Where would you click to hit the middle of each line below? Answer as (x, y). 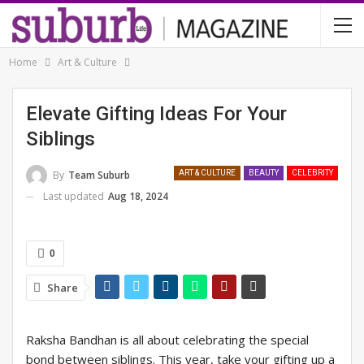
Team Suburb (99, 175)
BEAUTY (264, 173)
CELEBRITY (312, 173)
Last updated (75, 196)
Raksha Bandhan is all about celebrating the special (167, 340)
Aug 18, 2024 (138, 196)
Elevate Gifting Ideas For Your (156, 114)
